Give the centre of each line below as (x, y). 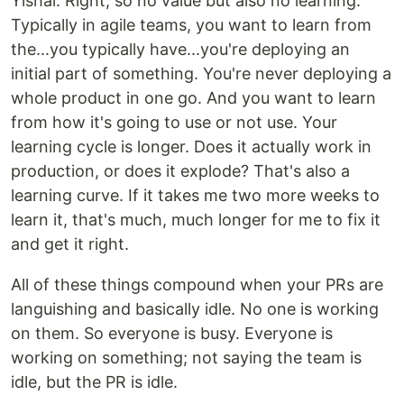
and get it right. (70, 243)
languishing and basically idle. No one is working (195, 308)
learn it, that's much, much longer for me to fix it (196, 219)
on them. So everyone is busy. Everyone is (172, 333)
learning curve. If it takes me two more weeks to (195, 195)
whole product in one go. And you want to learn (193, 97)
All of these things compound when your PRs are (197, 284)
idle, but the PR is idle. (94, 381)
